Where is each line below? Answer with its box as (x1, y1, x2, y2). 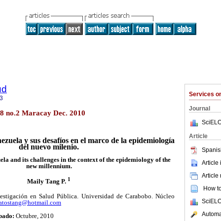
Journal (189, 105, 210, 112)
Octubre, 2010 (14, 212, 54, 220)
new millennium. (26, 162, 72, 170)
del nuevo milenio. (19, 143, 79, 151)
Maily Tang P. (27, 177, 68, 185)
